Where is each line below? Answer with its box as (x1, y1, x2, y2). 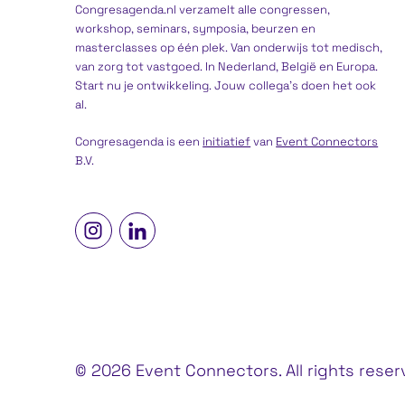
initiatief (202, 133, 251, 149)
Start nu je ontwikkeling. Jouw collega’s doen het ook (75, 77, 377, 93)
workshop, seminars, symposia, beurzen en (75, 20, 316, 36)
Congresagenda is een (75, 133, 203, 149)
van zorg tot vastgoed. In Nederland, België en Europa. (75, 58, 379, 74)
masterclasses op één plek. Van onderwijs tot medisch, (75, 39, 383, 55)
